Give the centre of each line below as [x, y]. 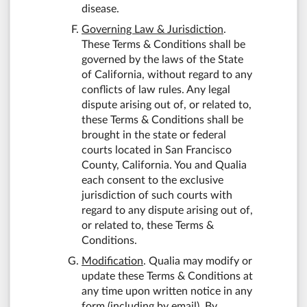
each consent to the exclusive [152, 180]
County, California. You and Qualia [164, 165]
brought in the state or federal [154, 135]
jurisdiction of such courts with [157, 195]
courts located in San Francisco [157, 150]
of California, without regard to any [167, 74]
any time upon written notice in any [167, 291]
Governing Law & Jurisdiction [152, 29]
